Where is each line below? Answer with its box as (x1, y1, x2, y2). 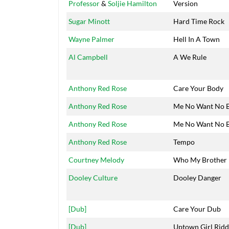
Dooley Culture (68, 173, 118, 182)
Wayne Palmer (68, 35, 114, 44)
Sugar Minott (68, 17, 110, 26)
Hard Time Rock (173, 17, 224, 26)
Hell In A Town (173, 35, 220, 44)
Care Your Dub (173, 204, 221, 214)
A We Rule (173, 53, 207, 62)
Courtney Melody (68, 155, 124, 165)
